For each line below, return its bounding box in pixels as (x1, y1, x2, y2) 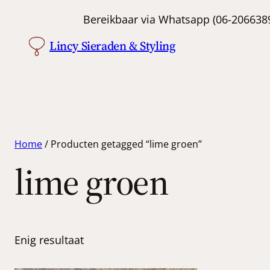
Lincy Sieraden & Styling (49, 37, 175, 54)
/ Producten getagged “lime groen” (42, 137, 202, 151)
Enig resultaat (14, 232, 84, 247)
